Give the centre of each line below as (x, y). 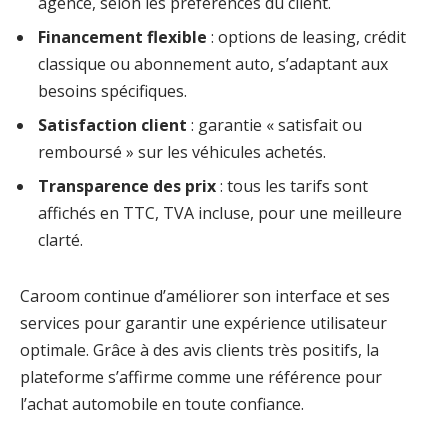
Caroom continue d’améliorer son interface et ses (205, 296)
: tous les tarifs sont (292, 186)
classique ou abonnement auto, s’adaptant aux (213, 64)
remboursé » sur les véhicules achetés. (182, 152)
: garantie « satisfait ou (274, 125)
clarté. (60, 240)
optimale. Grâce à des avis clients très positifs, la (199, 350)
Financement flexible (122, 37)
